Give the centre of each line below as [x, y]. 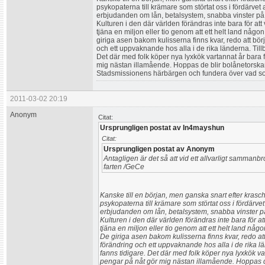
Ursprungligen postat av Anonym [159, 149]
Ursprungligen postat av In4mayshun [162, 128]
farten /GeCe [124, 167]
